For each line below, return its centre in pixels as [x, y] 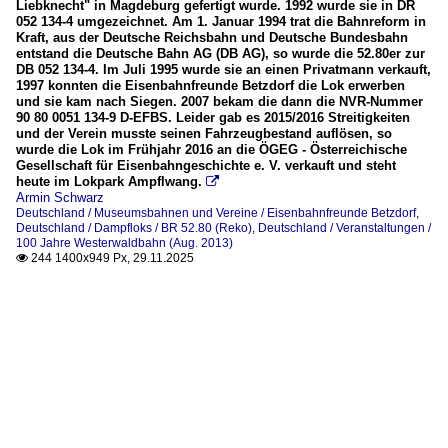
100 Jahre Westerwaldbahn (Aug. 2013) [124, 243]
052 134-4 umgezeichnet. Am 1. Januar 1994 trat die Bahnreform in [221, 22]
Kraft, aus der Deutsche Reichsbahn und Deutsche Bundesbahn [212, 38]
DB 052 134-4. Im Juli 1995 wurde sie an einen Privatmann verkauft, [223, 70]
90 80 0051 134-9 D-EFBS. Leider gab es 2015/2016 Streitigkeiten [213, 118]
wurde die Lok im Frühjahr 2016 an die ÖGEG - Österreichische [211, 150]
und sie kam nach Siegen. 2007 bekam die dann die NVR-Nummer [219, 102]
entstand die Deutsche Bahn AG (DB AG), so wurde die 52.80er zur [220, 54]
